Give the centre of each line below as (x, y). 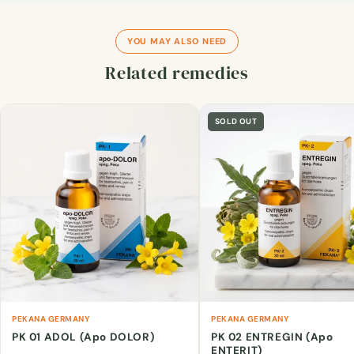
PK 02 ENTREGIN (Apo (272, 337)
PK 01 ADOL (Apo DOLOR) (83, 337)
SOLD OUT (236, 121)
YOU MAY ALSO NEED (177, 41)
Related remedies (177, 72)
